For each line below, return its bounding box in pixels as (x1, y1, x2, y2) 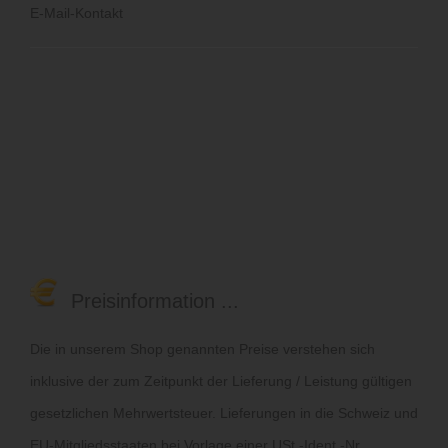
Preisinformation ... (59, 289, 239, 312)
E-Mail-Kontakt (30, 4, 123, 21)
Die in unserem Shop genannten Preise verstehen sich (30, 340, 375, 357)
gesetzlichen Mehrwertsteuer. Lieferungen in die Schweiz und (30, 404, 418, 421)
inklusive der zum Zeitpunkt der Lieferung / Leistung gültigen (30, 372, 412, 389)
